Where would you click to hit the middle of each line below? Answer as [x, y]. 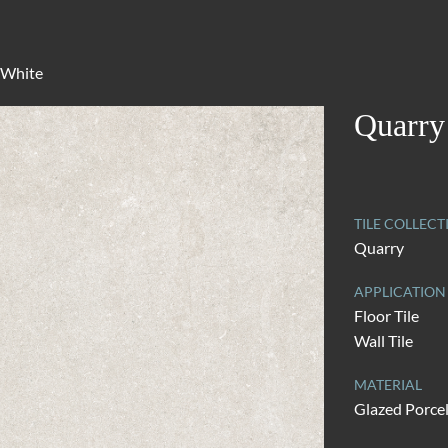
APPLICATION [400, 291]
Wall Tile [383, 340]
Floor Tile [386, 315]
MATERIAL [388, 384]
